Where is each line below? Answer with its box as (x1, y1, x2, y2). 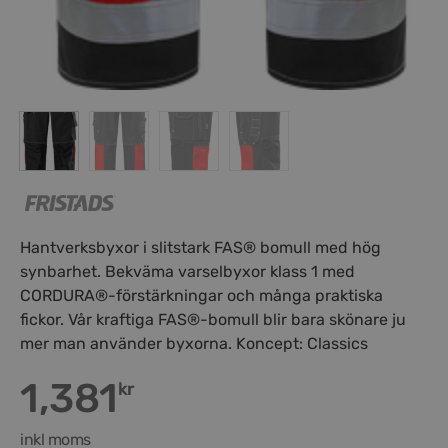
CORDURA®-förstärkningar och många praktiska (20, 285, 383, 305)
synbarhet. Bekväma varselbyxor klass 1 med (20, 261, 355, 281)
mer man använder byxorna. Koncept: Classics (20, 333, 368, 353)
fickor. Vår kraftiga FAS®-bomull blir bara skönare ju (20, 309, 406, 329)
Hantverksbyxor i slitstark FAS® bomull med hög (20, 237, 381, 257)
